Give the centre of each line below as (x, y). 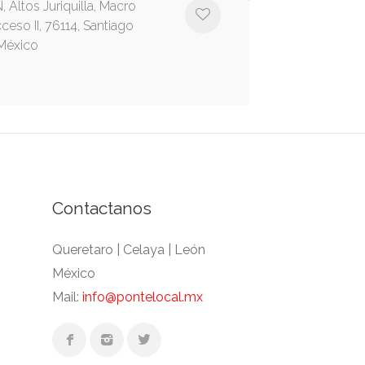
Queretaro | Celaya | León (128, 250)
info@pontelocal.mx (142, 297)
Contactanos (101, 208)
